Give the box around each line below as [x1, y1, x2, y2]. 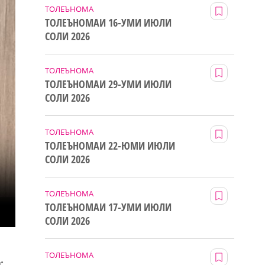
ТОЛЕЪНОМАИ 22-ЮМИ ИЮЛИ [45, 138, 175, 153]
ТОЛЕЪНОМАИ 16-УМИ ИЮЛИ [45, 15, 172, 30]
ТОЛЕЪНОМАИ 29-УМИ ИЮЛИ [45, 76, 172, 91]
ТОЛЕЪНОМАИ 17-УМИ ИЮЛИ [45, 199, 172, 214]
